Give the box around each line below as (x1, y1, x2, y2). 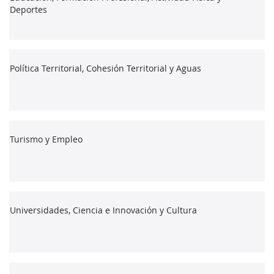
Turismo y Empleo (10, 133, 83, 145)
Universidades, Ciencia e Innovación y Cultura (10, 204, 197, 216)
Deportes (10, 3, 47, 15)
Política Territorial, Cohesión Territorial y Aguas (10, 62, 201, 74)
